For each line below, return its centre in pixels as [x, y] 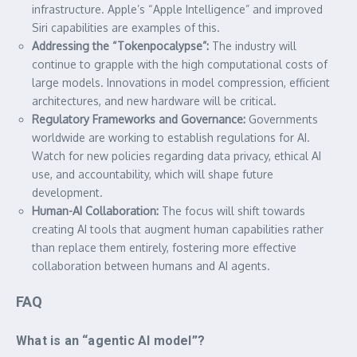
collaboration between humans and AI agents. [151, 265]
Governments [282, 119]
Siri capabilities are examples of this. [126, 27]
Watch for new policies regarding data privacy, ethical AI [177, 155]
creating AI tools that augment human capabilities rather [178, 229]
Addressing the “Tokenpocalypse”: [120, 45]
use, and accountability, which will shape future [153, 174]
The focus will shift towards [232, 210]
